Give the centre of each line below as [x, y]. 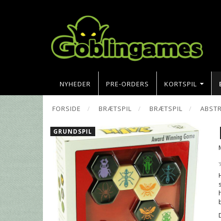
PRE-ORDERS [128, 84]
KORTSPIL [181, 84]
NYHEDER [75, 84]
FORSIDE [67, 108]
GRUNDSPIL [73, 131]
